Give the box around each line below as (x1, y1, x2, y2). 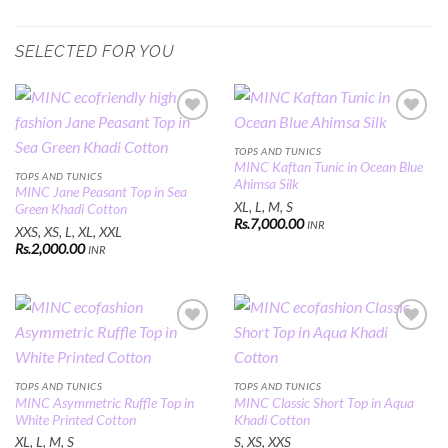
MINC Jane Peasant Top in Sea (14, 184, 187, 201)
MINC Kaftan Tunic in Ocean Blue (233, 159, 423, 176)
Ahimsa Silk (233, 176, 299, 193)
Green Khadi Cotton (14, 201, 127, 218)
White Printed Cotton (14, 411, 136, 428)
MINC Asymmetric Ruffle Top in (14, 394, 194, 411)
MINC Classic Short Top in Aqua (233, 394, 414, 411)
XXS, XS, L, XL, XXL (14, 223, 122, 240)
